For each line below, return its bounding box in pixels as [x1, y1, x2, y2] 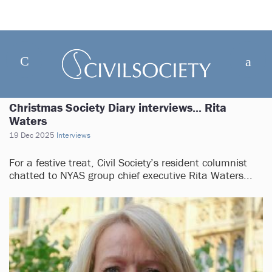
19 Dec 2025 [9, 130, 55, 140]
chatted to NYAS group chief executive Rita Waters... [9, 168, 253, 182]
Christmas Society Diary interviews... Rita [9, 100, 226, 115]
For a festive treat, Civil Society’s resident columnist [9, 155, 247, 169]
